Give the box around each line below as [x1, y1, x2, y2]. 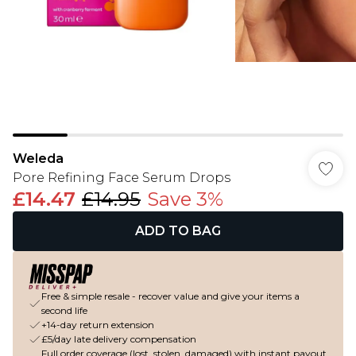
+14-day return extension [41, 319, 154, 331]
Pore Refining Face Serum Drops [13, 170, 230, 185]
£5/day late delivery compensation [41, 333, 196, 345]
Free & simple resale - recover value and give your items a [41, 290, 300, 302]
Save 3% [147, 188, 223, 211]
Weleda [13, 151, 64, 166]
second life [41, 304, 87, 316]
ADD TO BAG [135, 223, 221, 238]
